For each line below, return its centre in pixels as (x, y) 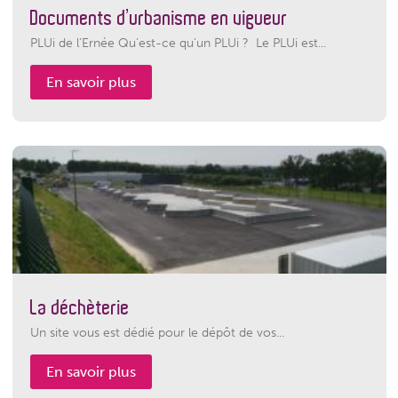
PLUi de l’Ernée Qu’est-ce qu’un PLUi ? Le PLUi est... (178, 43)
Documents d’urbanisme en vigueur (159, 18)
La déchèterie (80, 307)
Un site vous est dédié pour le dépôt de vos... (157, 332)
